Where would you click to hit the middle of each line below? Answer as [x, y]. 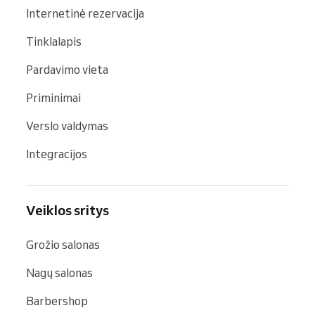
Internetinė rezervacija [85, 13]
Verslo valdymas [67, 126]
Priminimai [53, 97]
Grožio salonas [63, 244]
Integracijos [57, 154]
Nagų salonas [59, 272]
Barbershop [57, 301]
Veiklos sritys [67, 210]
